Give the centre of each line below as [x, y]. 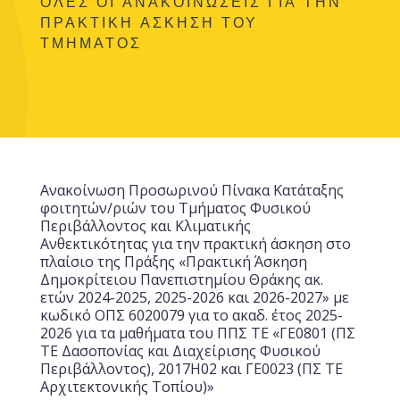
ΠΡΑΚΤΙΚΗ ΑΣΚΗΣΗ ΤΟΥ [149, 23]
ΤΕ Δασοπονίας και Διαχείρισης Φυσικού [180, 351]
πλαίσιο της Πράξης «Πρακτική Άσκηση [173, 262]
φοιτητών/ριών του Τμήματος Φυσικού [175, 208]
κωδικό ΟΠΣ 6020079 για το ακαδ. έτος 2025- [191, 315]
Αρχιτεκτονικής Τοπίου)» [127, 387]
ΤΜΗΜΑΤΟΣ [91, 43]
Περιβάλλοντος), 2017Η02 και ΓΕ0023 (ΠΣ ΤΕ [191, 369]
